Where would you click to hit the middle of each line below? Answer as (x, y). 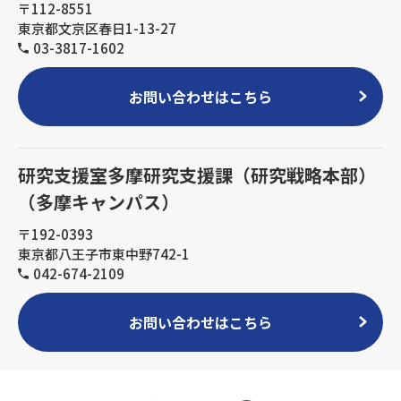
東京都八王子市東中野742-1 (104, 253)
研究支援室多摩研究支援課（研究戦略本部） (197, 175)
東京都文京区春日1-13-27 (97, 28)
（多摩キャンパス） (98, 201)
